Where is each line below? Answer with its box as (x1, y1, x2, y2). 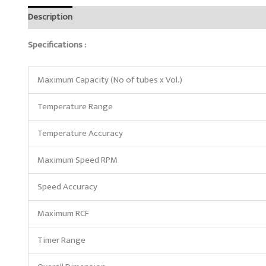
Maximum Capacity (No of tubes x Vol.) (37, 72, 182, 87)
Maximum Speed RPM (37, 152, 118, 167)
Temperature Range (37, 99, 113, 114)
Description (28, 9, 72, 25)
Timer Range (37, 232, 85, 248)
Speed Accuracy (37, 179, 97, 194)
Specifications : (28, 37, 86, 52)
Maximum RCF (37, 205, 89, 221)
